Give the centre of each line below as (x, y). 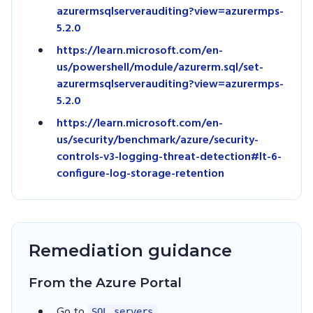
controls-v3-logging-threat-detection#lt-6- (169, 157)
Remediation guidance (130, 250)
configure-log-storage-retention (140, 174)
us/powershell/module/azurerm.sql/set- (160, 68)
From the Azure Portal (105, 283)
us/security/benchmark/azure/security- (158, 140)
